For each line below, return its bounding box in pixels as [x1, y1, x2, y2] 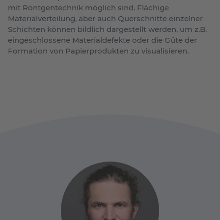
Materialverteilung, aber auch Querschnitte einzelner [8, 13, 203, 23]
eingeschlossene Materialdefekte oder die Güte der [8, 35, 197, 45]
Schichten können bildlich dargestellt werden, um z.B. [8, 24, 207, 34]
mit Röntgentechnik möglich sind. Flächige [8, 2, 169, 12]
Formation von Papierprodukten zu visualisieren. [8, 46, 190, 55]
